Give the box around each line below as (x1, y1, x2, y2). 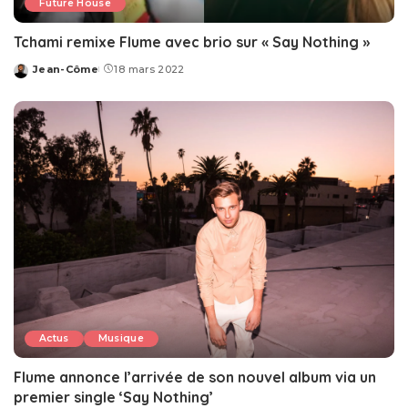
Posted (13, 69, 56, 83)
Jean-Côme (33, 63, 99, 76)
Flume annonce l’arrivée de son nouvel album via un (14, 367, 376, 386)
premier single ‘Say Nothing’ (14, 387, 213, 406)
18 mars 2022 (114, 63, 185, 76)
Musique (97, 331, 145, 344)
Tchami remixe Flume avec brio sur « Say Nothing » (14, 33, 370, 52)
